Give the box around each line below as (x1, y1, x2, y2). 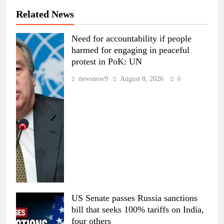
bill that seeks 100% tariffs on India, (71, 204, 204, 215)
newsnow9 (78, 75, 108, 83)
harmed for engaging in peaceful (71, 45, 189, 55)
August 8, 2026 (120, 75, 163, 83)
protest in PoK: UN (71, 56, 142, 67)
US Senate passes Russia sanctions (71, 193, 197, 203)
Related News (16, 8, 74, 20)
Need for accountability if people (71, 33, 191, 44)
